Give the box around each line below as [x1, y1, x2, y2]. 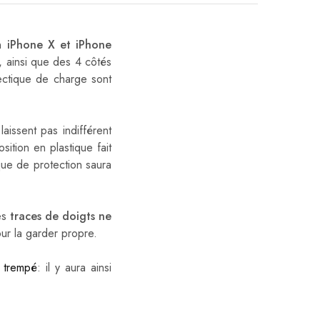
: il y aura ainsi [37, 259, 112, 276]
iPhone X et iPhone [6, 36, 112, 54]
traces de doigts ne [9, 208, 112, 225]
